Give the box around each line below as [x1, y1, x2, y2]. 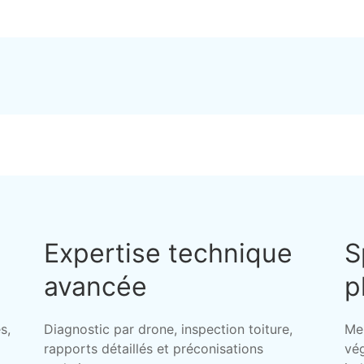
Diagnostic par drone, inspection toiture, [43, 321, 292, 337]
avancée [43, 271, 147, 302]
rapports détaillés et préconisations [43, 340, 263, 357]
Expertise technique [43, 237, 292, 269]
